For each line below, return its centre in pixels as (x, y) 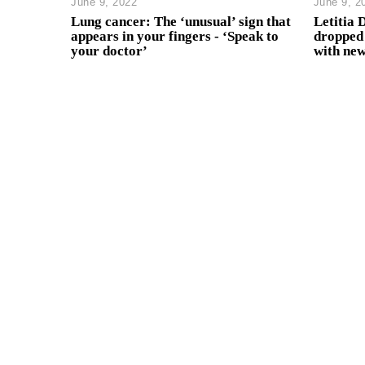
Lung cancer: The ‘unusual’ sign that (181, 22)
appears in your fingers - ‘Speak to (175, 37)
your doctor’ (109, 51)
